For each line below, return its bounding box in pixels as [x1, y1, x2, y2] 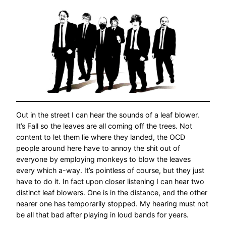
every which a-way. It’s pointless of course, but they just [16, 165, 204, 175]
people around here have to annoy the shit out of [16, 143, 180, 152]
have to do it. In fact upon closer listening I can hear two [16, 177, 204, 186]
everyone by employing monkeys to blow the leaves [16, 154, 191, 163]
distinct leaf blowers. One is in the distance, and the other [16, 188, 207, 197]
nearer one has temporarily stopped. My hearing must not [16, 199, 208, 208]
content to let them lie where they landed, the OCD [16, 132, 185, 141]
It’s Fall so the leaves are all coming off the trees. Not [16, 121, 192, 130]
